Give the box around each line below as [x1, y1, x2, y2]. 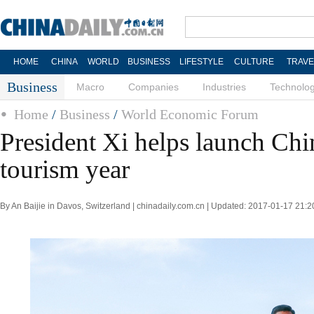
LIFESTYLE [179, 57, 224, 67]
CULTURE [233, 57, 274, 67]
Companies [128, 81, 179, 93]
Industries [203, 81, 246, 93]
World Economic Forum [121, 107, 259, 122]
